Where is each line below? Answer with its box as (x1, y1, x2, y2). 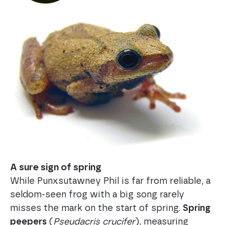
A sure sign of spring (10, 163, 101, 173)
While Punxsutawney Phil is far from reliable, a (10, 177, 210, 186)
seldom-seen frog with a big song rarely (10, 190, 184, 200)
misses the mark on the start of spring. (10, 204, 183, 213)
